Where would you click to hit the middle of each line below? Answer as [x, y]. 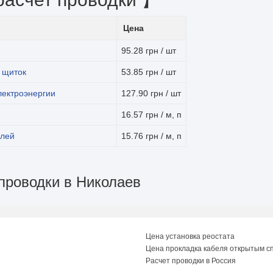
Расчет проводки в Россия [191, 261]
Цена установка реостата [190, 236]
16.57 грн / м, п [151, 115]
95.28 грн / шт [149, 51]
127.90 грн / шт [151, 93]
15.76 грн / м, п [151, 136]
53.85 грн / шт [149, 72]
